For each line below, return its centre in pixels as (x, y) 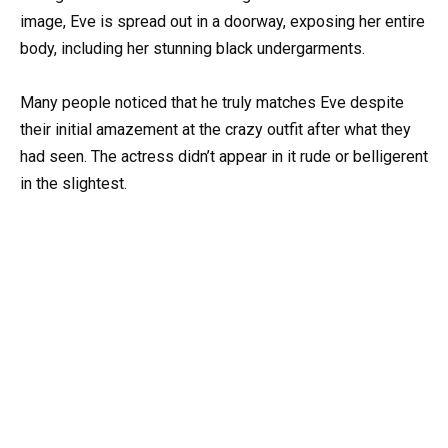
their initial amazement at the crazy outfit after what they (215, 129)
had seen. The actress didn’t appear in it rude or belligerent (224, 156)
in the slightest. (73, 183)
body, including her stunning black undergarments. (192, 48)
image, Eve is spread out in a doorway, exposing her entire (222, 21)
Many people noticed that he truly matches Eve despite (212, 102)
